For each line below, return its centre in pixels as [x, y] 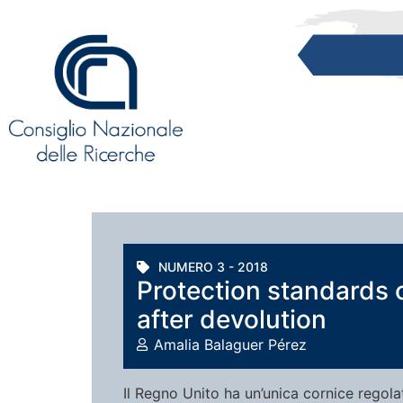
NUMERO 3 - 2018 [213, 267]
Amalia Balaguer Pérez [230, 345]
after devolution [232, 319]
